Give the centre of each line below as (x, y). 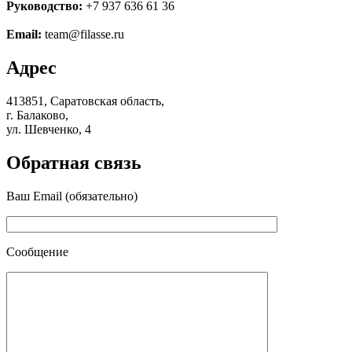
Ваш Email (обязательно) (72, 196)
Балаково (41, 115)
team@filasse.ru (84, 34)
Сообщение (37, 251)
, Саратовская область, (104, 101)
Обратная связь (74, 162)
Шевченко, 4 (58, 129)
